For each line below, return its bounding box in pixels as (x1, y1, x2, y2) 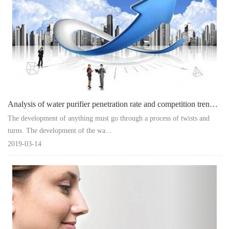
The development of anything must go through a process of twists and (8, 114, 210, 122)
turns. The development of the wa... (8, 126, 111, 134)
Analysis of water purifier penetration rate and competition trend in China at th (210, 99, 218, 108)
